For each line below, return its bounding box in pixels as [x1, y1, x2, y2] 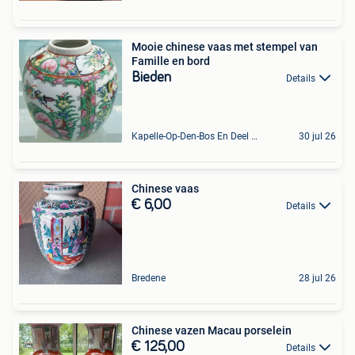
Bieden [132, 71, 171, 85]
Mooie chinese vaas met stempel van [132, 40, 318, 53]
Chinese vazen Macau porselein [132, 324, 292, 337]
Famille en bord [132, 55, 210, 67]
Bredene [132, 273, 166, 284]
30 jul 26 [299, 131, 336, 142]
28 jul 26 [299, 273, 336, 284]
